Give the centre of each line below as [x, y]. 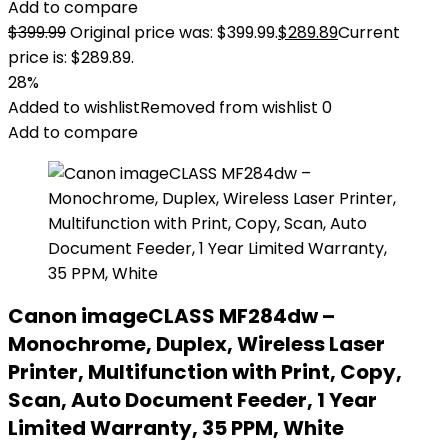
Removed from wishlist [229, 107]
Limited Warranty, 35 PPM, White [176, 428]
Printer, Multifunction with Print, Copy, [205, 372]
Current [369, 32]
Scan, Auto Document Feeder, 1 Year [192, 400]
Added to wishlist [74, 107]
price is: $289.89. [71, 57]
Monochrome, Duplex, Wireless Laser [196, 344]
